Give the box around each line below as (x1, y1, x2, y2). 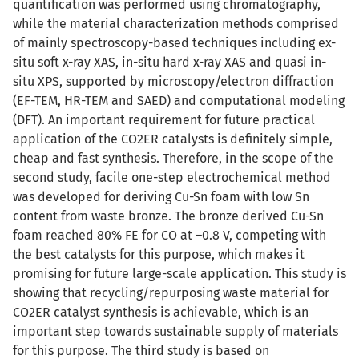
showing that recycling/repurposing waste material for (13, 285, 329, 301)
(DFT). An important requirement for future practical (13, 112, 315, 127)
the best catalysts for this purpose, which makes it (13, 247, 305, 262)
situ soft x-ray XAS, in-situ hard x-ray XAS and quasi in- (13, 54, 326, 70)
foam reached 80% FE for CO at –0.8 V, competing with (13, 228, 326, 243)
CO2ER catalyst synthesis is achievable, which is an (13, 305, 309, 320)
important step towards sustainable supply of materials (13, 324, 338, 339)
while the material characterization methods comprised (13, 16, 339, 31)
